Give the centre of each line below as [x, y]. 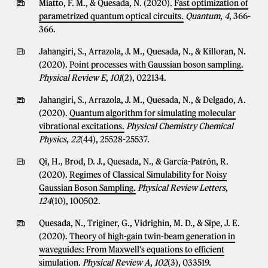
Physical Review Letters [182, 188]
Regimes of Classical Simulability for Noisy [148, 175]
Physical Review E [72, 78]
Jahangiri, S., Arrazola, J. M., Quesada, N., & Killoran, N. [142, 51]
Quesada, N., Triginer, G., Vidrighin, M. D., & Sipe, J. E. [139, 223]
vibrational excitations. [82, 126]
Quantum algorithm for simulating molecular [153, 113]
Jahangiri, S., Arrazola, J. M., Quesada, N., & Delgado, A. [142, 100]
